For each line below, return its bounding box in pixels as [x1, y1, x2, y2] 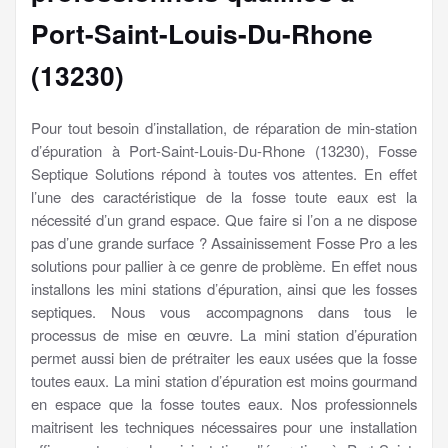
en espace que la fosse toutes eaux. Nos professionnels [31, 392, 417, 414]
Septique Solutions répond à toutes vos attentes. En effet [31, 162, 417, 184]
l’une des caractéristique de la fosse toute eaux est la [31, 185, 417, 207]
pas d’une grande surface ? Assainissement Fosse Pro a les [31, 231, 417, 253]
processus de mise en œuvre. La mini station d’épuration [31, 323, 417, 345]
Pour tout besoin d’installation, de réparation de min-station [31, 116, 417, 138]
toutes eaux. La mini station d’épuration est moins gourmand [31, 369, 417, 391]
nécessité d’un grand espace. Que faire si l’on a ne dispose [31, 208, 417, 230]
